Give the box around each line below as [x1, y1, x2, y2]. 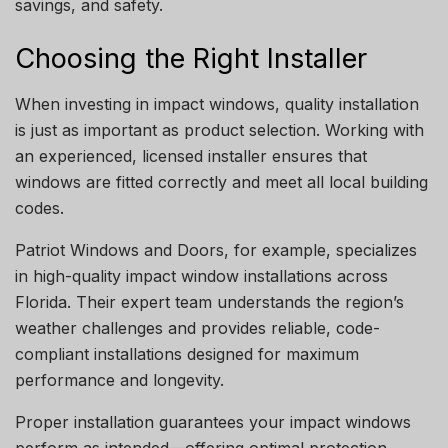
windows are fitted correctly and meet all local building [15, 171, 428, 192]
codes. [15, 197, 64, 218]
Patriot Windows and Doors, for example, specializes [15, 239, 417, 260]
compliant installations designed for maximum [15, 343, 359, 364]
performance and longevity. [15, 369, 224, 390]
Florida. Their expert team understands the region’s [15, 291, 404, 312]
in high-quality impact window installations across [15, 265, 388, 286]
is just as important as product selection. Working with [15, 119, 424, 140]
